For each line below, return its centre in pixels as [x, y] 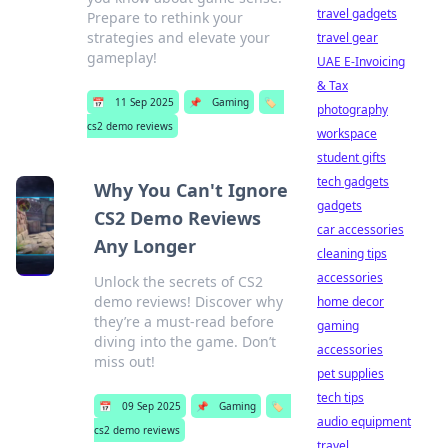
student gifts [351, 157]
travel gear [347, 37]
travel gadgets [357, 13]
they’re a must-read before [184, 321]
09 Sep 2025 [152, 406]
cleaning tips [352, 253]
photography [352, 109]
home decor [350, 301]
